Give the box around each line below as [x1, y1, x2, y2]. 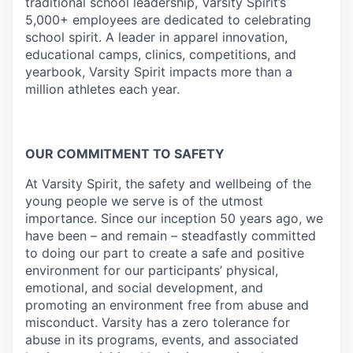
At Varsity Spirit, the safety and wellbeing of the [25, 176, 311, 192]
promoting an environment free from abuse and [25, 297, 309, 314]
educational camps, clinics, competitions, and [25, 46, 296, 63]
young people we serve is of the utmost [25, 193, 263, 210]
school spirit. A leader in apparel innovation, [25, 29, 288, 46]
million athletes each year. [25, 81, 180, 98]
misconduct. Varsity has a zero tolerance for [25, 314, 290, 331]
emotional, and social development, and [25, 280, 263, 296]
